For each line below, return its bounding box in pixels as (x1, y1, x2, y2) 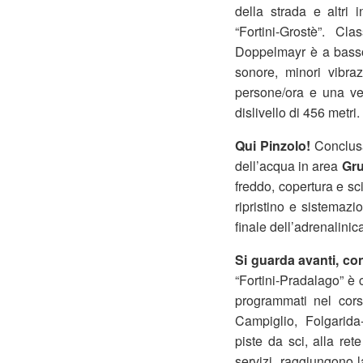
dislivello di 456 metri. (235, 103, 360, 122)
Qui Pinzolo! (235, 136, 314, 155)
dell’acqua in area (235, 156, 342, 175)
